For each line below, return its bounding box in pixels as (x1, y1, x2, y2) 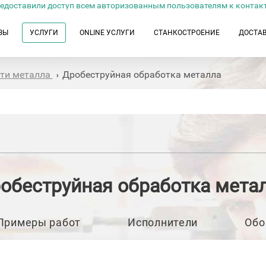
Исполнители (128, 216, 198, 229)
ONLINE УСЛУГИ (80, 28, 135, 37)
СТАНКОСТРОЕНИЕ (154, 28, 220, 37)
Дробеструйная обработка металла (62, 69, 221, 80)
